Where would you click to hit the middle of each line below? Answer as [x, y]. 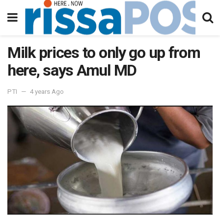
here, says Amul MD [72, 70]
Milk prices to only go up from [104, 53]
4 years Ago [47, 91]
